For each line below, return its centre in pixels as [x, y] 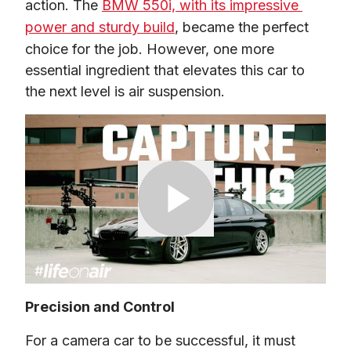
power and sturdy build [100, 27]
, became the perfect [242, 27]
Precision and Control [100, 306]
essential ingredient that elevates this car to [165, 70]
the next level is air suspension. [125, 91]
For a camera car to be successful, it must [160, 340]
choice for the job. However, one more [150, 49]
